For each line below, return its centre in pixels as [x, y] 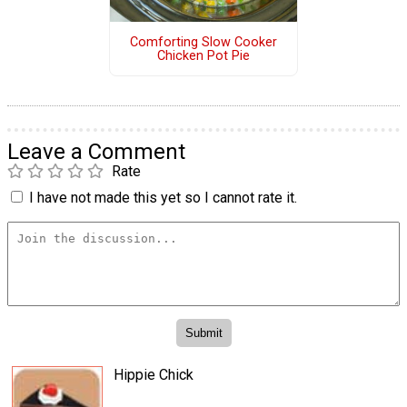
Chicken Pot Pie [203, 55]
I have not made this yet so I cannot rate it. [163, 198]
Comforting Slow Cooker [203, 42]
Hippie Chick [154, 374]
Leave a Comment [96, 152]
